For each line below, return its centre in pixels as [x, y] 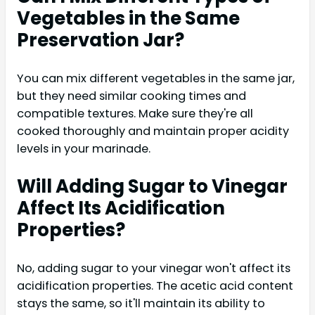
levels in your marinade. [84, 149]
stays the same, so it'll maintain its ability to [141, 303]
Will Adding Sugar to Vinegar [152, 187]
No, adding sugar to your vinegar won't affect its [154, 268]
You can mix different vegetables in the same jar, [156, 79]
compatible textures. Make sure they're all [135, 114]
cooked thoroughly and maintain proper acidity [153, 131]
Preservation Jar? [101, 40]
